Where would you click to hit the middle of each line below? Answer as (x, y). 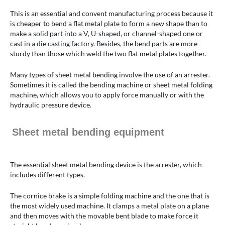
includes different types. (47, 175)
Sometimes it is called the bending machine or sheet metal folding (111, 85)
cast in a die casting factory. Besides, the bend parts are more (104, 44)
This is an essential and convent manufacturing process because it (111, 14)
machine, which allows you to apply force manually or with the (107, 95)
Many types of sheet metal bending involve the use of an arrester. (110, 75)
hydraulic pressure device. (51, 105)
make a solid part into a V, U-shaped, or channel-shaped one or (106, 34)
